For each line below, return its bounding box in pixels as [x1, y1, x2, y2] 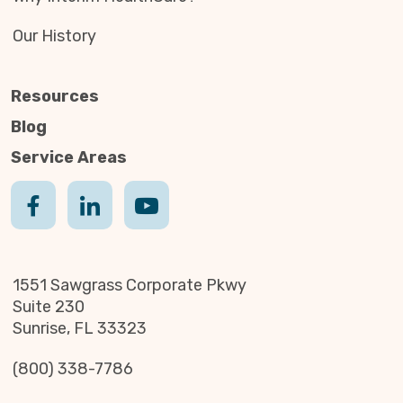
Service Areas [11, 148, 127, 167]
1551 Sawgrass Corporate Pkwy [12, 275, 246, 295]
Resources [11, 86, 99, 106]
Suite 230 [12, 297, 85, 317]
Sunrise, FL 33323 [12, 318, 147, 338]
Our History [12, 26, 96, 46]
